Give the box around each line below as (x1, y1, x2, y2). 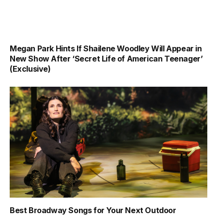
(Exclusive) (10, 63, 51, 74)
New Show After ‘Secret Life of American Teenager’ (10, 53, 203, 63)
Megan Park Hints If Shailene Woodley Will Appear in (10, 43, 202, 53)
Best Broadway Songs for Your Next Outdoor (10, 205, 176, 216)
